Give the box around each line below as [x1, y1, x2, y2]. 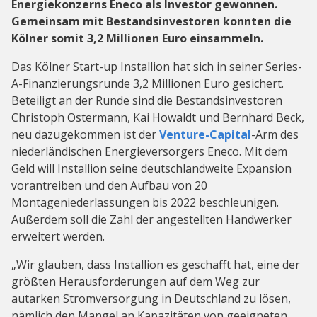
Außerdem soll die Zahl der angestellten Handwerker [11, 212, 292, 228]
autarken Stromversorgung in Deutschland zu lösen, [11, 291, 291, 307]
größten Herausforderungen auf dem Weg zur [11, 274, 260, 290]
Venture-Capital [159, 127, 251, 143]
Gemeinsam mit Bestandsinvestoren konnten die [11, 13, 292, 30]
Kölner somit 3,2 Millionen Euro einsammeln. [11, 30, 263, 47]
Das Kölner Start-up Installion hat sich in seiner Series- [11, 59, 302, 75]
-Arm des [251, 127, 299, 143]
